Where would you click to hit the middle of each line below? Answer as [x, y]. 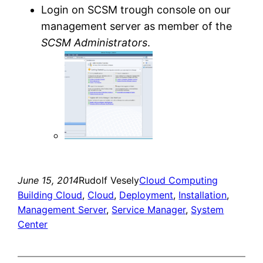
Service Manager [149, 209]
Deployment [146, 195]
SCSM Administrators [95, 42]
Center [33, 224]
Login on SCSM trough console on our [136, 9]
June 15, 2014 [48, 180]
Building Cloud [50, 195]
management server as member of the [137, 26]
